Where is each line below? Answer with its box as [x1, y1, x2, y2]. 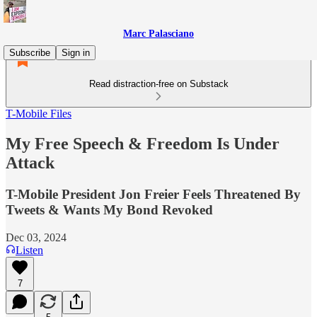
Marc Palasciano [123, 28, 194, 39]
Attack [6, 153, 54, 172]
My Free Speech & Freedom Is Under [6, 134, 279, 153]
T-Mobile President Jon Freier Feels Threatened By [6, 186, 301, 202]
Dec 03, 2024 [6, 231, 67, 243]
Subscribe [9, 47, 50, 58]
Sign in [62, 47, 90, 58]
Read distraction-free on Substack [88, 79, 229, 89]
